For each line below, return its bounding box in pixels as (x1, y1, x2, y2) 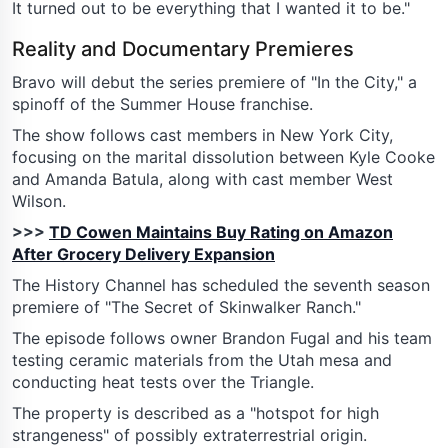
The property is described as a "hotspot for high (12, 402, 379, 423)
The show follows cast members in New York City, (12, 124, 393, 145)
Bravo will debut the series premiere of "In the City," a (12, 71, 417, 92)
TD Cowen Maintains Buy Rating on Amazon (49, 221, 393, 242)
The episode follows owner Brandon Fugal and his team (12, 327, 432, 348)
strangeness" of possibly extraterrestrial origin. (12, 424, 367, 445)
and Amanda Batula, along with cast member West (12, 168, 393, 189)
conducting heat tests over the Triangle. (12, 371, 314, 392)
